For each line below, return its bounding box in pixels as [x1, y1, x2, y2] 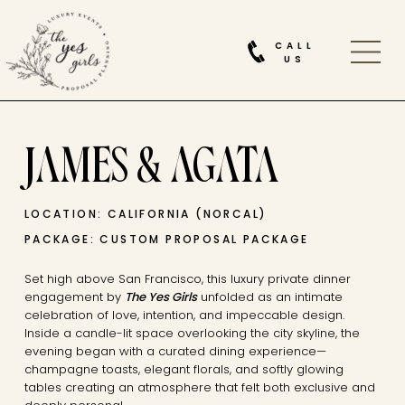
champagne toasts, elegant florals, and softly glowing [24, 361, 344, 378]
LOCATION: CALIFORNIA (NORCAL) [24, 206, 268, 221]
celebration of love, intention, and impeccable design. [24, 306, 344, 324]
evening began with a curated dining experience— [24, 343, 326, 360]
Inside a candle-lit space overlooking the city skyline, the [24, 325, 360, 342]
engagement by [24, 288, 125, 306]
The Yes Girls [124, 288, 197, 306]
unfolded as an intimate [196, 288, 343, 306]
